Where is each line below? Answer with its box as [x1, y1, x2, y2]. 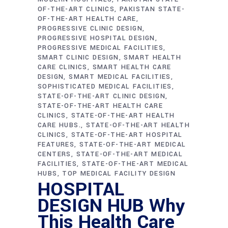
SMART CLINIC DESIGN [38, 52, 119, 62]
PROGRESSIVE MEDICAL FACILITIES [38, 43, 163, 52]
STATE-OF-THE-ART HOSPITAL [71, 130, 183, 139]
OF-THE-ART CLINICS [38, 4, 115, 14]
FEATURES [38, 139, 75, 149]
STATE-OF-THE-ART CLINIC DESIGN [38, 91, 165, 101]
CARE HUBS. [38, 120, 81, 130]
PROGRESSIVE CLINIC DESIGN [38, 23, 142, 33]
